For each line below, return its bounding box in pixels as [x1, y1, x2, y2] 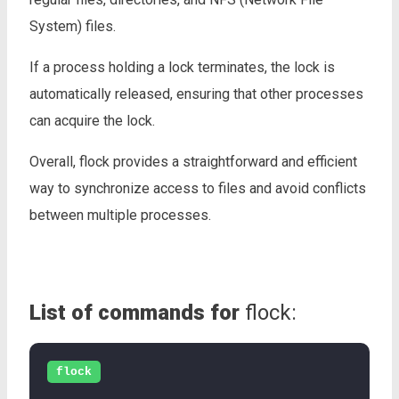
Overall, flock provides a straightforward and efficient [29, 152, 357, 170]
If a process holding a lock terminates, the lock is [29, 58, 335, 76]
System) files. [29, 17, 116, 35]
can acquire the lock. [29, 111, 155, 129]
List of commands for [29, 299, 240, 325]
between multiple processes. [29, 206, 211, 224]
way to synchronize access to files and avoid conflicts [29, 179, 366, 197]
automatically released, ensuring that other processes [29, 85, 363, 102]
